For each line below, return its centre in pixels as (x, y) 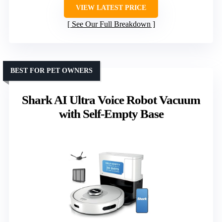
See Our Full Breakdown (111, 24)
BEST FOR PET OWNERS (52, 71)
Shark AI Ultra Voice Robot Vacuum (111, 100)
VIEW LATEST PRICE (111, 8)
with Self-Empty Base (111, 114)
